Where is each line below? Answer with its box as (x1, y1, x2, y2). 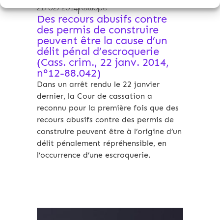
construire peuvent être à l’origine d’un (37, 127, 182, 137)
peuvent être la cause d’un (37, 34, 167, 48)
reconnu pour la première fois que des (37, 103, 179, 113)
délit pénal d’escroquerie (37, 45, 159, 58)
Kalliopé (79, 3, 107, 13)
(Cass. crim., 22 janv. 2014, (37, 55, 169, 69)
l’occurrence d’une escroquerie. (37, 150, 153, 160)
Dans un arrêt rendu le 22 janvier (37, 80, 160, 89)
